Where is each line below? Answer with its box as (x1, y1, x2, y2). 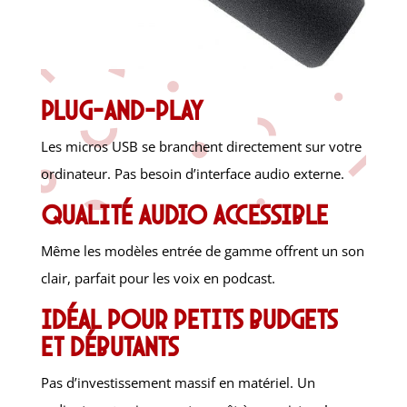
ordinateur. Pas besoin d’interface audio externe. (40, 164, 344, 184)
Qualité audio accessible (40, 199, 328, 231)
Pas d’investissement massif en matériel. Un (40, 373, 315, 392)
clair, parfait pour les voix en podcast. (40, 269, 275, 288)
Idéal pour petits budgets (40, 303, 338, 335)
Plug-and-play (40, 94, 203, 126)
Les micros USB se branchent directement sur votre (40, 137, 362, 156)
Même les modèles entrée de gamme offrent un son (40, 242, 364, 261)
